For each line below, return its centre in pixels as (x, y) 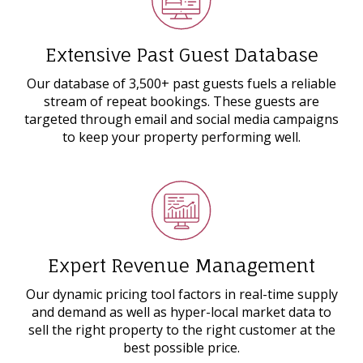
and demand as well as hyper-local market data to (181, 312)
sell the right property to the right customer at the (181, 329)
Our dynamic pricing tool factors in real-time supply (181, 294)
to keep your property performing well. (181, 137)
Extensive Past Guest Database (181, 54)
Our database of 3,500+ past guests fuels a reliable (181, 83)
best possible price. (181, 347)
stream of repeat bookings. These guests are (181, 101)
